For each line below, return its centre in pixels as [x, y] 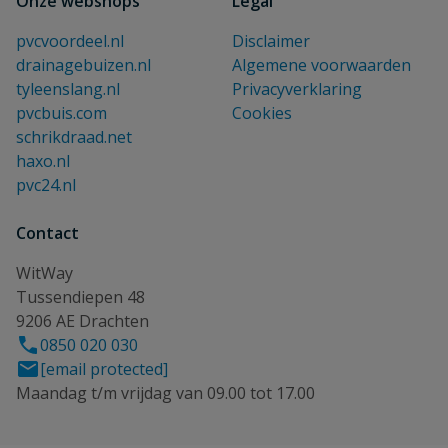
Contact [47, 233]
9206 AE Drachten [82, 321]
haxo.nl [43, 161]
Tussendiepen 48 [80, 297]
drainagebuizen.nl [83, 65]
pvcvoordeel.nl [70, 41]
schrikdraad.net [74, 137]
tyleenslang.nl [68, 89]
